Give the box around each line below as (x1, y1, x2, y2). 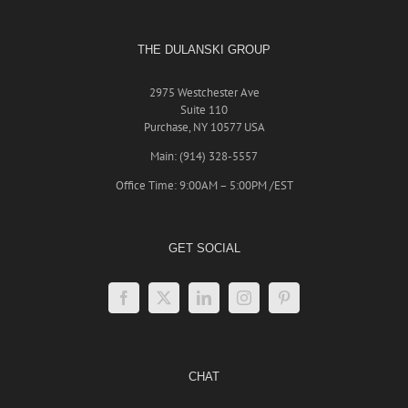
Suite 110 (180, 102, 228, 118)
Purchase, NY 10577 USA (143, 119, 265, 136)
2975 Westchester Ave (148, 85, 260, 101)
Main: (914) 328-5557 (150, 148, 258, 165)
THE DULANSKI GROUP (138, 43, 270, 57)
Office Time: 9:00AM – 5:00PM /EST (115, 178, 293, 194)
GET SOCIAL (168, 241, 240, 256)
